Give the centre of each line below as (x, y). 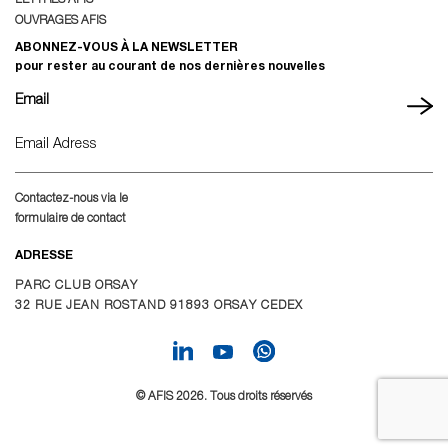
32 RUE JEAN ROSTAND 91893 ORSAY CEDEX (159, 305)
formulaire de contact (70, 218)
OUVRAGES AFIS (60, 20)
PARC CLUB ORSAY (76, 285)
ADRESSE (44, 255)
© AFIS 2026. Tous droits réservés (224, 395)
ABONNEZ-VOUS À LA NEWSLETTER (126, 47)
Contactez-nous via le (71, 198)
